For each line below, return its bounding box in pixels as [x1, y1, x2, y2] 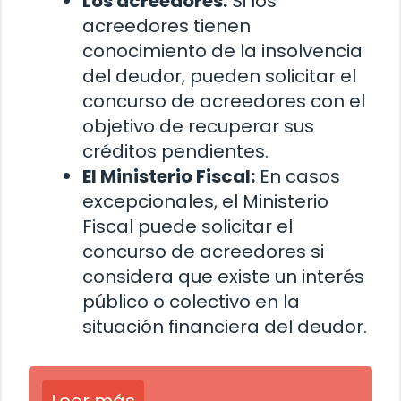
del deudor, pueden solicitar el [82, 64, 356, 90]
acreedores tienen [82, 13, 251, 39]
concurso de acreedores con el [82, 89, 365, 115]
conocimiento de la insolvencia [82, 38, 363, 64]
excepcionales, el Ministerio [82, 189, 328, 215]
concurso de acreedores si [82, 239, 324, 265]
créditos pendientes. [82, 139, 269, 165]
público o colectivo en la [82, 289, 300, 315]
